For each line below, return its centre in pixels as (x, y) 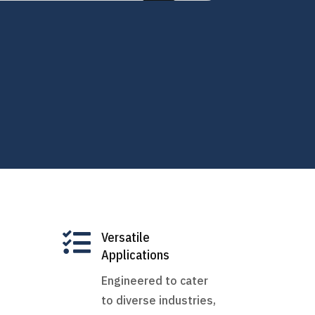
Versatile (126, 237)
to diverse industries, (159, 300)
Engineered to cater (155, 280)
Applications (136, 255)
